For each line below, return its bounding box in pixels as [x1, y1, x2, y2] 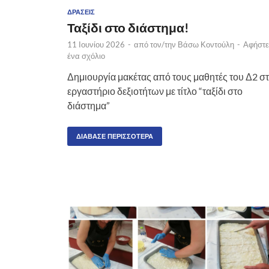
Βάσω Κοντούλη [178, 39, 234, 49]
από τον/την [134, 39, 178, 49]
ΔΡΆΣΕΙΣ [67, 7, 95, 16]
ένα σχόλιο [67, 50, 105, 61]
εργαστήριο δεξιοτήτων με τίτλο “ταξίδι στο [67, 85, 243, 97]
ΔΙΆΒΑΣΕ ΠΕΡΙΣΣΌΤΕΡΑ [76, 131, 153, 141]
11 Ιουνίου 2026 [67, 39, 125, 49]
